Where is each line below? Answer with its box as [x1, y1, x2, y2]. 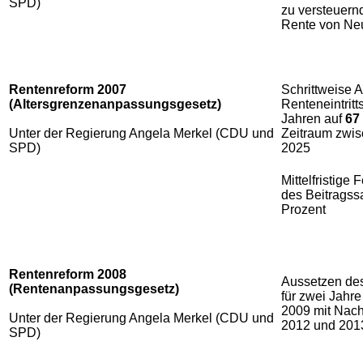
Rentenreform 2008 [9, 267, 126, 281]
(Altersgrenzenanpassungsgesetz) [9, 96, 221, 111]
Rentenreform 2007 [9, 82, 126, 96]
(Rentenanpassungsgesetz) [9, 281, 179, 296]
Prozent [281, 202, 326, 216]
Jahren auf [281, 111, 345, 126]
